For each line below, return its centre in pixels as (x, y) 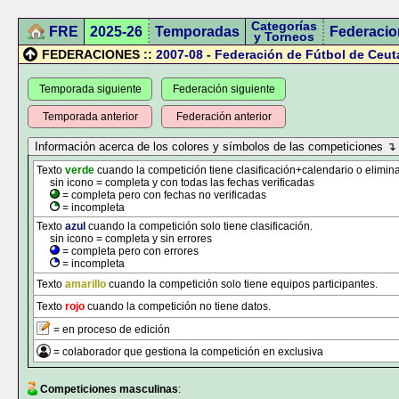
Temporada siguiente (90, 89)
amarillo (85, 284)
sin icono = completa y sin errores (124, 239)
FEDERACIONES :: (99, 54)
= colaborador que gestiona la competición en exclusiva (187, 352)
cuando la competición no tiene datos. (178, 306)
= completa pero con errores (129, 251)
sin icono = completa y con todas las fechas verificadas (175, 183)
